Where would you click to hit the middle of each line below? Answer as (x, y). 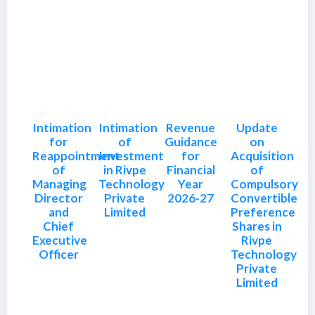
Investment (131, 156)
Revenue (191, 128)
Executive (60, 240)
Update (257, 128)
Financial (191, 170)
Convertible (264, 198)
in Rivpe (124, 170)
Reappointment (76, 156)
